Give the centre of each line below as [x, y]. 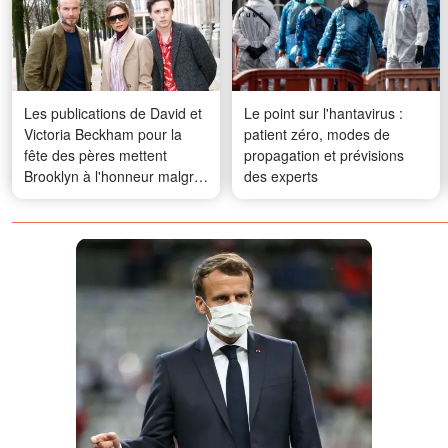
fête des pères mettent [95, 154]
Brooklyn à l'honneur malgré [113, 175]
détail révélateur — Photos [108, 238]
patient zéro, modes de [317, 133]
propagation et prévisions [324, 154]
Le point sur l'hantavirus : [323, 112]
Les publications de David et [113, 112]
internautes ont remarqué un [114, 217]
